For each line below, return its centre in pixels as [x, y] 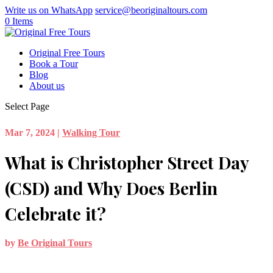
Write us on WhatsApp [49, 10]
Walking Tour [91, 132]
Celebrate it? [55, 213]
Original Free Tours [67, 53]
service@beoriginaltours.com [151, 10]
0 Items [19, 21]
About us [47, 86]
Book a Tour [54, 64]
